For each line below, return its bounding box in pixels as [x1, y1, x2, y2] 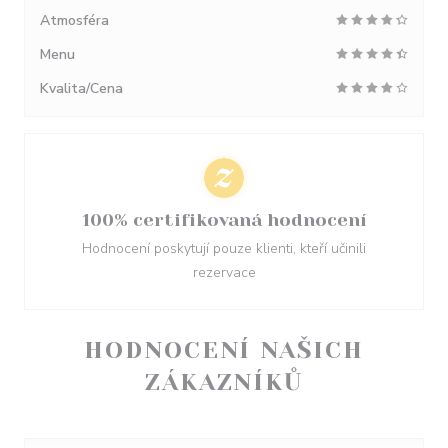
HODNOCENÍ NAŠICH [84, 336, 364, 364]
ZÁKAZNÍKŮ [144, 368, 304, 396]
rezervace [192, 263, 256, 282]
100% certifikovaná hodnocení [81, 210, 367, 230]
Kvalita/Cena [40, 79, 123, 98]
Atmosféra [40, 11, 109, 30]
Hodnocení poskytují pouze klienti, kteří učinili [82, 239, 366, 258]
